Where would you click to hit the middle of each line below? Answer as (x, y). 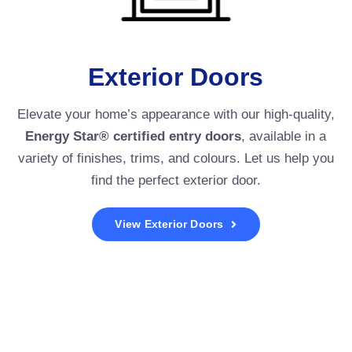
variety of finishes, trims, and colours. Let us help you (176, 159)
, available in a (284, 137)
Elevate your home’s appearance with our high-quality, (176, 115)
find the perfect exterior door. (176, 181)
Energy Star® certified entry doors (134, 137)
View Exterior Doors (169, 224)
